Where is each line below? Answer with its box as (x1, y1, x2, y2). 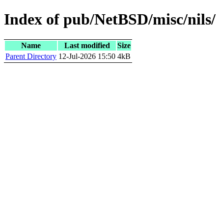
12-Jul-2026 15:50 (58, 52, 115, 60)
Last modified (64, 41, 110, 50)
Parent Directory (5, 52, 56, 60)
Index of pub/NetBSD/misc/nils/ (4, 10, 216, 28)
